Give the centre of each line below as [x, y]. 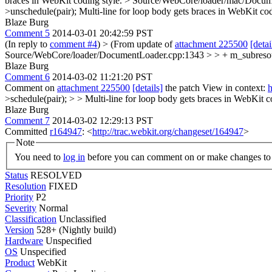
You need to [39, 157]
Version [19, 229]
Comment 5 [27, 33]
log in [74, 157]
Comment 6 [27, 77]
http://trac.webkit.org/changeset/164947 [168, 131]
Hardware [24, 240]
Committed [27, 131]
